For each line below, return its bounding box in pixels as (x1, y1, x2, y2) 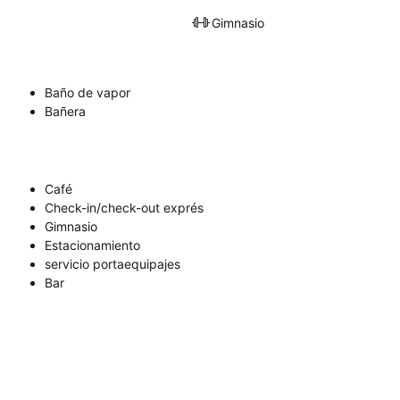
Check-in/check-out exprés (45, 200, 204, 216)
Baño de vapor (45, 85, 130, 101)
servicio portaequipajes (45, 256, 180, 272)
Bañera (45, 104, 86, 120)
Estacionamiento (45, 237, 140, 254)
